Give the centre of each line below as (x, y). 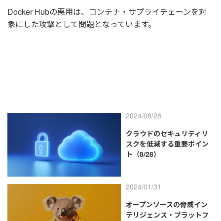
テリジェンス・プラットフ (167, 214)
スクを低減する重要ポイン (167, 144)
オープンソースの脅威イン (166, 204)
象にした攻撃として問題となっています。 (82, 24)
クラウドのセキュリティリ (167, 133)
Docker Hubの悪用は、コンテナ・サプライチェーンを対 (107, 12)
